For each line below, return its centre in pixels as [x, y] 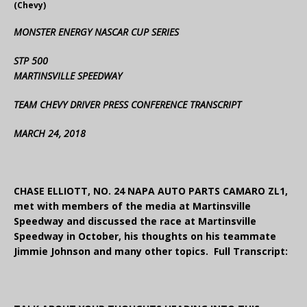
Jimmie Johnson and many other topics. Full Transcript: [151, 251]
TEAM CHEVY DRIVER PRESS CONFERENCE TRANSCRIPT [127, 105]
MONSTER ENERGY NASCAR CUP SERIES [96, 32]
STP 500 [31, 61]
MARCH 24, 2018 [50, 134]
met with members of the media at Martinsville [132, 206]
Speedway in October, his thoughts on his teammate [145, 236]
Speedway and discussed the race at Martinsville [135, 221]
